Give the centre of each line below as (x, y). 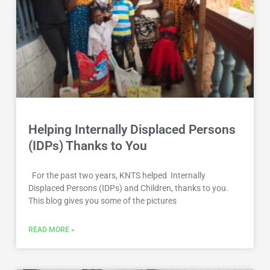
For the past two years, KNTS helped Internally (117, 175)
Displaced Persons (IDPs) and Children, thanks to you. (130, 188)
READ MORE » (52, 229)
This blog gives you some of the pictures (103, 200)
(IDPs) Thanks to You (88, 146)
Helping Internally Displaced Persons (132, 129)
